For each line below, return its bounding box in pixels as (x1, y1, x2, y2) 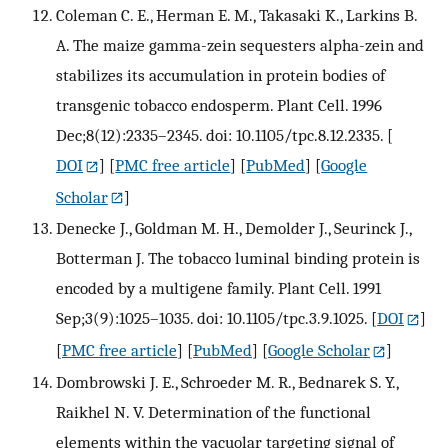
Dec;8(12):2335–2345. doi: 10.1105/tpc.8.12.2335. (56, 124, 383, 145)
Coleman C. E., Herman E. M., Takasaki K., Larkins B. (56, 4, 417, 25)
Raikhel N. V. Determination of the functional (56, 402, 371, 423)
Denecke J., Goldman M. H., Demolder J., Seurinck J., (56, 218, 411, 239)
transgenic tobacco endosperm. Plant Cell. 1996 (56, 94, 382, 115)
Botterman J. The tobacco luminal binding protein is (56, 248, 420, 269)
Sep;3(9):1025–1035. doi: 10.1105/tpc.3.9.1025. (56, 308, 367, 329)
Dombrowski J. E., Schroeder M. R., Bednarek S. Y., (56, 372, 398, 393)
